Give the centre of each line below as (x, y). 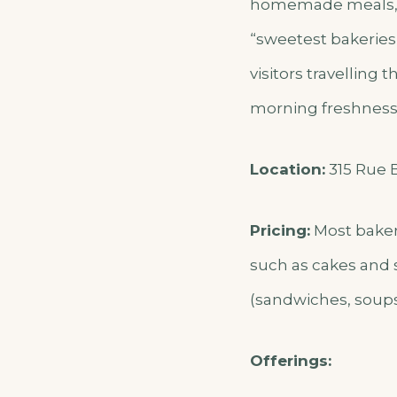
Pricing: (280, 230)
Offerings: (291, 360)
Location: (288, 169)
